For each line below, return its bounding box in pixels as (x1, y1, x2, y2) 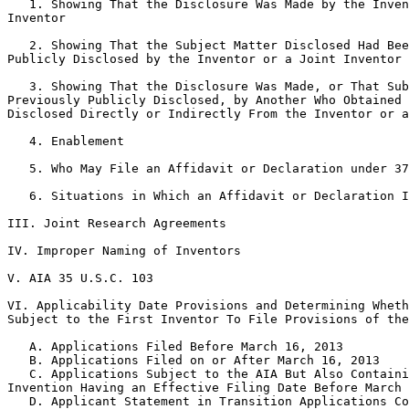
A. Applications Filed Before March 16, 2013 (7, 340, 343, 353)
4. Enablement (7, 134, 124, 148)
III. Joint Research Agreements (7, 216, 226, 230)
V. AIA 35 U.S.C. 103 (7, 271, 153, 285)
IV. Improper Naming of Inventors (7, 244, 241, 257)
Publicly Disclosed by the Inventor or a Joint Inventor (7, 52, 402, 66)
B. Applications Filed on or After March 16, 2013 (7, 353, 380, 367)
